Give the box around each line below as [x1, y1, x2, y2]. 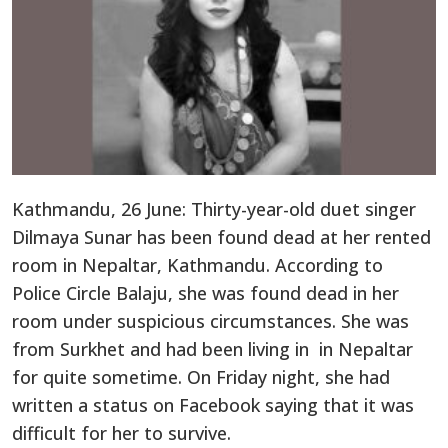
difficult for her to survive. [12, 421, 231, 446]
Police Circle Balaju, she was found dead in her [12, 281, 399, 306]
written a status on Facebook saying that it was [12, 393, 414, 418]
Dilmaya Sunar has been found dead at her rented [12, 225, 431, 250]
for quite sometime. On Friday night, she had [12, 365, 390, 390]
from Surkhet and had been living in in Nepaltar [12, 337, 413, 362]
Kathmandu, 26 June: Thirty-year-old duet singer [12, 197, 416, 222]
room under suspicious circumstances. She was [12, 309, 409, 334]
